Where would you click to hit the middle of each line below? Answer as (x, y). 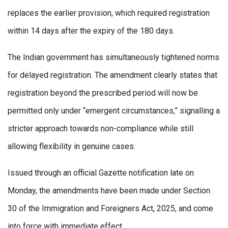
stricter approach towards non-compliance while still (101, 129)
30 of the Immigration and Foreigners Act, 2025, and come (110, 209)
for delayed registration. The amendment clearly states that (112, 75)
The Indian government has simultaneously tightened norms (113, 58)
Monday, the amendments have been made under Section (109, 191)
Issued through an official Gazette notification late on (101, 173)
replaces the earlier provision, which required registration (109, 13)
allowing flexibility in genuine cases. (73, 147)
